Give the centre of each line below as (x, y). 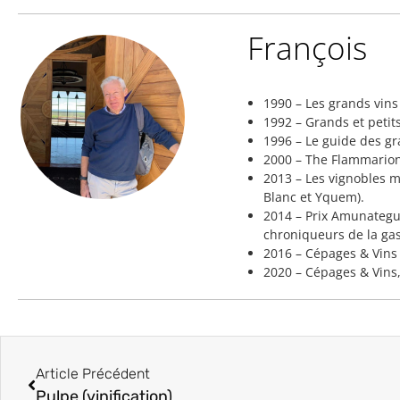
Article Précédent (93, 373)
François (307, 47)
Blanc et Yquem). (313, 196)
